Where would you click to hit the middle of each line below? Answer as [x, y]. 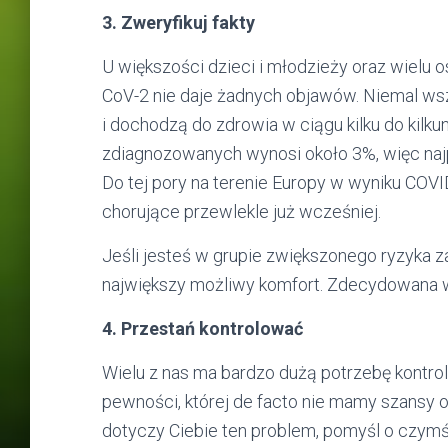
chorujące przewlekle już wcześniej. [241, 211]
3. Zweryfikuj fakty [178, 22]
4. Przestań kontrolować [202, 328]
